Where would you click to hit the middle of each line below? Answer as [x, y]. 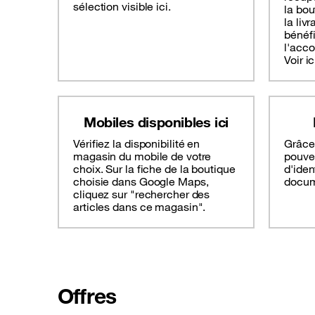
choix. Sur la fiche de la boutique [154, 169]
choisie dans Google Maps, [141, 182]
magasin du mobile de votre [142, 156]
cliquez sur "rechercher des [142, 194]
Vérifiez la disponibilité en [137, 144]
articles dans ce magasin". [140, 207]
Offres [87, 296]
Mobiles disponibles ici [156, 122]
